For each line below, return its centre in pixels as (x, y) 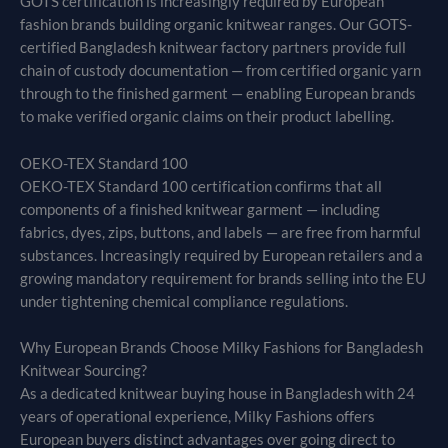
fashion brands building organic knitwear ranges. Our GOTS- (216, 25)
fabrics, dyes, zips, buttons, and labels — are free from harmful (220, 232)
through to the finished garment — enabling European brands (218, 94)
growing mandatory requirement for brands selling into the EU (223, 278)
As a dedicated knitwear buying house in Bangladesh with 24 (217, 393)
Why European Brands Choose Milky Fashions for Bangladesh (221, 347)
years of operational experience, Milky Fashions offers (197, 416)
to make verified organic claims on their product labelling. (207, 117)
